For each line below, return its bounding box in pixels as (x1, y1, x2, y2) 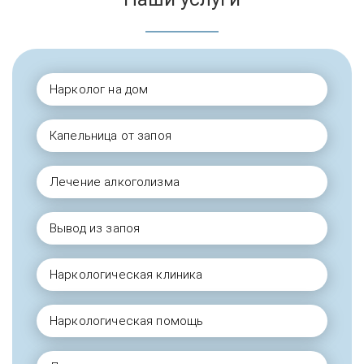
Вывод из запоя (50, 221, 141, 236)
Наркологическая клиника (50, 267, 203, 283)
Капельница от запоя (50, 128, 171, 144)
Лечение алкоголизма (50, 175, 180, 190)
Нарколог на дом (50, 82, 149, 97)
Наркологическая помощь (50, 314, 204, 329)
